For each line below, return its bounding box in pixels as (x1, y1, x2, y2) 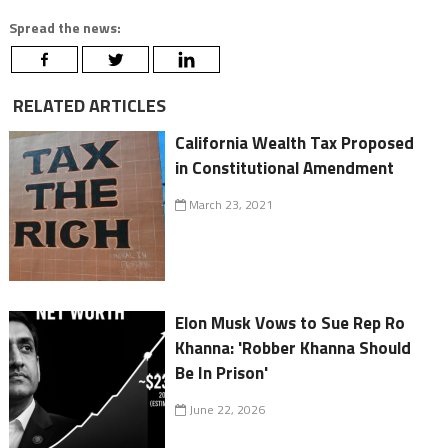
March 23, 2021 (186, 194, 274, 214)
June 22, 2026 (186, 399, 266, 419)
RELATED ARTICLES (8, 91, 166, 119)
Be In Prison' (175, 359, 269, 386)
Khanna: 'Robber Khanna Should (175, 334, 412, 361)
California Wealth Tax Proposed (175, 129, 415, 156)
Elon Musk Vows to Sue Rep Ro (175, 309, 406, 336)
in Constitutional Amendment (175, 154, 395, 181)
